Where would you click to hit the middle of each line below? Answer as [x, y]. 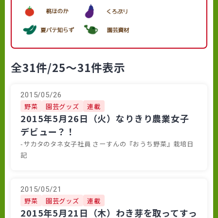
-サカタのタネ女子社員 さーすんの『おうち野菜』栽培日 [107, 144]
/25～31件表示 [87, 68]
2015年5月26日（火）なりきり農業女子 [105, 118]
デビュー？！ [48, 132]
